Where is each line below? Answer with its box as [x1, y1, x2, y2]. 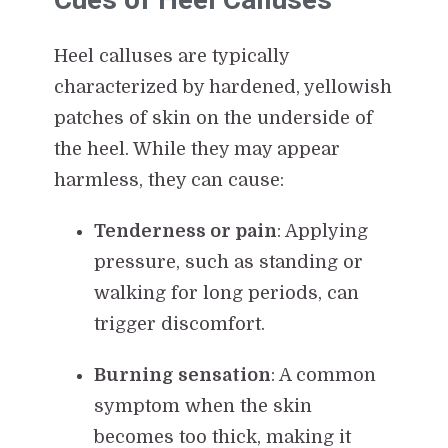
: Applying [276, 220, 368, 241]
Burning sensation [93, 364, 271, 385]
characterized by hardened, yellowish [53, 76, 392, 97]
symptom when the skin [93, 395, 312, 416]
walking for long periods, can [93, 282, 359, 303]
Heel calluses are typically [53, 45, 289, 66]
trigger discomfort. [93, 313, 265, 334]
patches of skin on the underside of [53, 107, 373, 128]
